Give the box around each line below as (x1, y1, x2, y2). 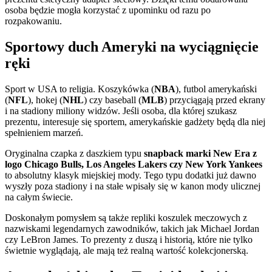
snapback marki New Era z (144, 148, 257, 158)
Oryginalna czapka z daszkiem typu (5, 148, 144, 158)
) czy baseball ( (84, 94, 141, 105)
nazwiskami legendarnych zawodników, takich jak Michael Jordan (5, 223, 259, 234)
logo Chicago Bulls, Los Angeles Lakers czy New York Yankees (5, 158, 262, 169)
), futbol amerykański (175, 83, 257, 94)
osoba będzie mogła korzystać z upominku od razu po (5, 4, 211, 15)
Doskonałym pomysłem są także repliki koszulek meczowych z (5, 212, 247, 223)
